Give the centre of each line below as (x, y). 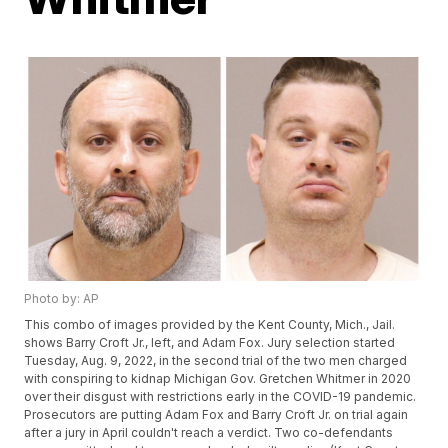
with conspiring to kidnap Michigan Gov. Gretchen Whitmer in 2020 (218, 379)
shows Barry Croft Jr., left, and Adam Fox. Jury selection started (210, 343)
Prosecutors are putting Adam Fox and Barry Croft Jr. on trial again (216, 415)
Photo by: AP (62, 299)
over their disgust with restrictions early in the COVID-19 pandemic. (220, 397)
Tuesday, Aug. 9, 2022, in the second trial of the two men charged (216, 361)
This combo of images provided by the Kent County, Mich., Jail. (210, 325)
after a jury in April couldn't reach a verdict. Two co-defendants (209, 433)
